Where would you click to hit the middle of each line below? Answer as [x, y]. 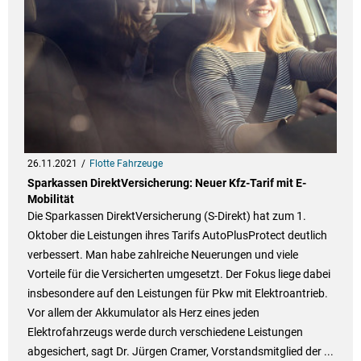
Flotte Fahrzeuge [126, 164]
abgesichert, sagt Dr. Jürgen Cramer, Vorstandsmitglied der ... [180, 352]
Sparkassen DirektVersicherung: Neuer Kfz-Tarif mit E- [166, 183]
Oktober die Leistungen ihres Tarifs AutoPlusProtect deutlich [177, 236]
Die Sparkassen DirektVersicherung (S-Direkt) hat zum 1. [166, 216]
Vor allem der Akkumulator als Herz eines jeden [143, 313]
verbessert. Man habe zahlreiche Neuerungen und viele [162, 255]
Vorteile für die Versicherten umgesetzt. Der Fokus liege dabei [178, 274]
